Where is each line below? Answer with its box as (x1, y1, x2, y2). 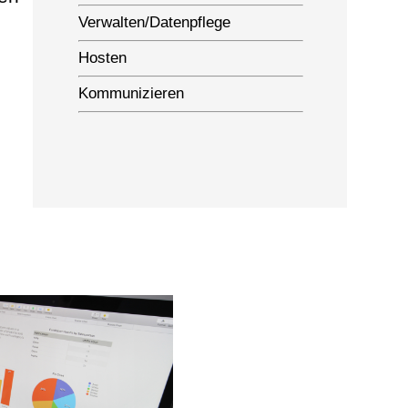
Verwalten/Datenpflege (77, 14, 230, 31)
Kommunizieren (77, 85, 184, 102)
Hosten (77, 49, 127, 66)
